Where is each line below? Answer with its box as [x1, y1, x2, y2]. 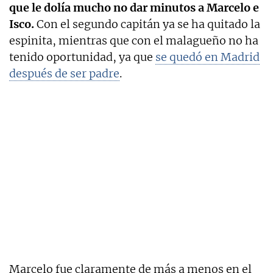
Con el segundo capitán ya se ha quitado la [34, 16, 260, 31]
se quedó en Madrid [155, 49, 260, 64]
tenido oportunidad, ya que [9, 49, 155, 64]
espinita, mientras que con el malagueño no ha [9, 33, 258, 48]
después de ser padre [9, 66, 119, 80]
